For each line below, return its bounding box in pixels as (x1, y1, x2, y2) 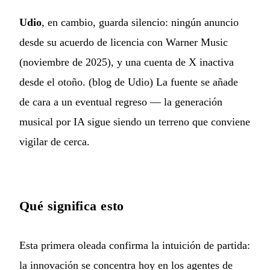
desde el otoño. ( (19, 76, 92, 89)
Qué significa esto (19, 198, 124, 214)
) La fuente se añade (149, 76, 238, 89)
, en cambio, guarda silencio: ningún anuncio (42, 16, 239, 29)
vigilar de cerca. (19, 136, 90, 148)
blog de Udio (92, 76, 149, 89)
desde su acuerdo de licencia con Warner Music (19, 36, 228, 49)
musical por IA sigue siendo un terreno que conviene (19, 116, 250, 128)
